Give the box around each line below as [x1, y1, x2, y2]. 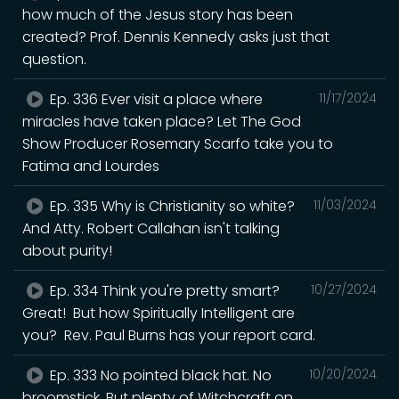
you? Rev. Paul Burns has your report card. [22, 324, 315, 346]
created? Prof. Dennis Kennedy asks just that [22, 26, 330, 47]
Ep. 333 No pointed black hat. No [46, 364, 273, 386]
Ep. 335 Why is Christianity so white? [46, 195, 296, 216]
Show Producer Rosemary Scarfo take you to [22, 133, 333, 154]
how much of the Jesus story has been [22, 4, 293, 25]
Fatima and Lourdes [22, 155, 159, 176]
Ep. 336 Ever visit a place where [46, 88, 264, 110]
